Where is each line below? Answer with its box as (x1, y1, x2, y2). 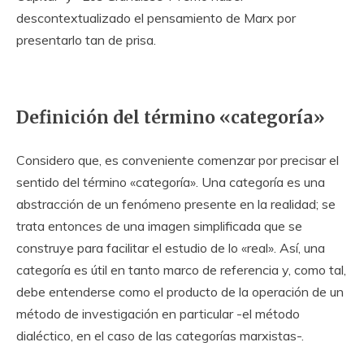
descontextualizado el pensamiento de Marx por (16, 10, 296, 27)
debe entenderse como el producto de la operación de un (16, 284, 344, 301)
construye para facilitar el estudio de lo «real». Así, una (16, 240, 325, 257)
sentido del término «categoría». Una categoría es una (16, 174, 325, 191)
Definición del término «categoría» (16, 107, 325, 129)
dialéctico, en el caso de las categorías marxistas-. (16, 327, 304, 344)
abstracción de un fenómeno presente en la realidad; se (16, 196, 336, 213)
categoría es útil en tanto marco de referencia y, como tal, (16, 262, 346, 279)
